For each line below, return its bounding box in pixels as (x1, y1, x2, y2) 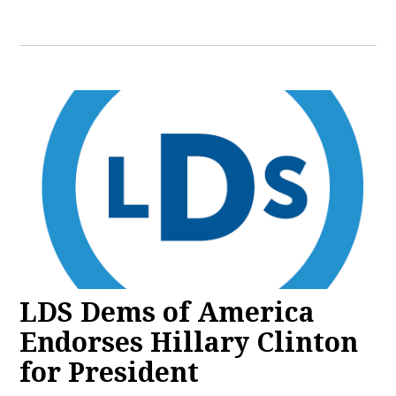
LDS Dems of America (19, 296, 316, 328)
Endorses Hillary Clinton (19, 326, 359, 358)
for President (19, 356, 200, 388)
